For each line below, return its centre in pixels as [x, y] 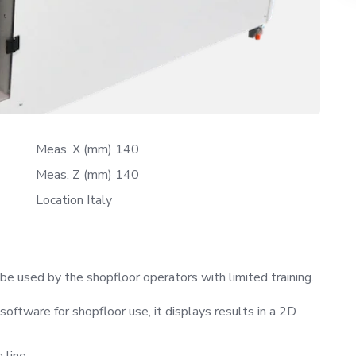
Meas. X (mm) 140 [87, 149]
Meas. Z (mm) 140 [87, 174]
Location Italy [74, 200]
